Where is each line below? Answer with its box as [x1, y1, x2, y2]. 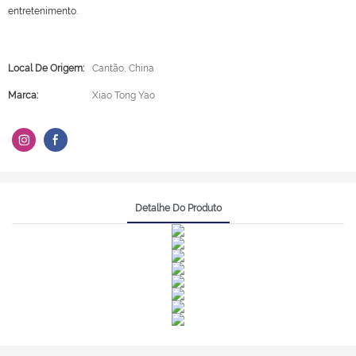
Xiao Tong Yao [92, 90, 155, 101]
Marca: [8, 90, 38, 101]
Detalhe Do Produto [134, 202, 222, 214]
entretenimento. [8, 6, 78, 17]
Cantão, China [92, 63, 154, 74]
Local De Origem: [8, 63, 84, 74]
